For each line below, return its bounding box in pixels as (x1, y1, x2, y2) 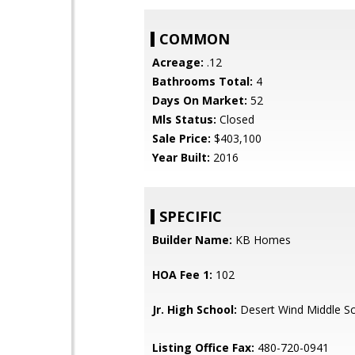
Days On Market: (152, 93, 247, 108)
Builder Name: (152, 232, 232, 247)
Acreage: (152, 55, 204, 70)
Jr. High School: (152, 302, 237, 317)
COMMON (159, 29, 230, 48)
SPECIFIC (159, 207, 222, 226)
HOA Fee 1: (152, 267, 212, 282)
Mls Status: (152, 112, 216, 127)
